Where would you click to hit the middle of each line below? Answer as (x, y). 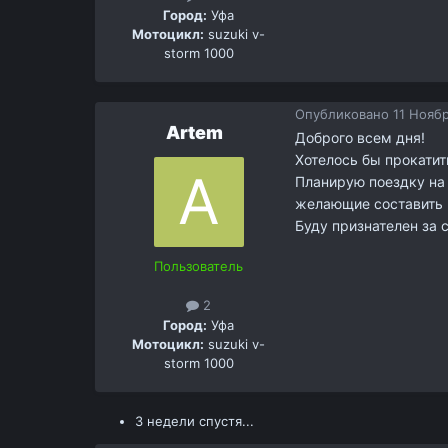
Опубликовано (343, 113)
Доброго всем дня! (359, 137)
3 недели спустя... (194, 421)
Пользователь (199, 266)
